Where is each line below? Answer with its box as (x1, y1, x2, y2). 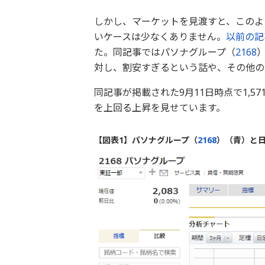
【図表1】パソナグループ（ (93, 134, 198, 146)
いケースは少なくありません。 (93, 30, 226, 43)
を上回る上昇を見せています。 (93, 101, 225, 114)
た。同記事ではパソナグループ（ (93, 45, 235, 59)
